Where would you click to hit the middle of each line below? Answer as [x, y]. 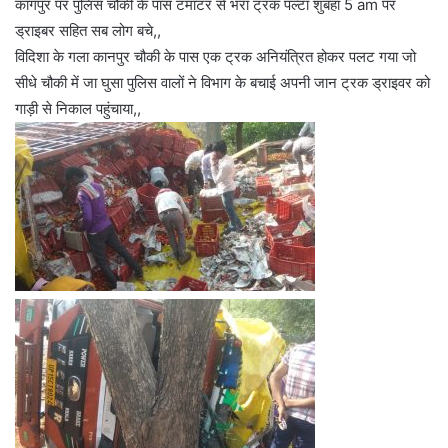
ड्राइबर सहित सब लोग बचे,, [88, 30]
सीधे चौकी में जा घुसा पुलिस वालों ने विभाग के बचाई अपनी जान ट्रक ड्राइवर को [222, 82]
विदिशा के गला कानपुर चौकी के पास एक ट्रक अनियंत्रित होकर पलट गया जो [215, 56]
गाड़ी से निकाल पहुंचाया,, [78, 108]
